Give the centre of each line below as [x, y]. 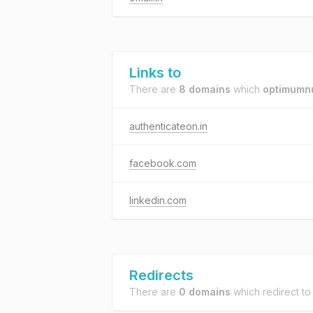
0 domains [205, 292]
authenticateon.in [168, 126]
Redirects [161, 275]
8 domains [205, 89]
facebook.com [163, 163]
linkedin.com [158, 200]
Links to [155, 73]
